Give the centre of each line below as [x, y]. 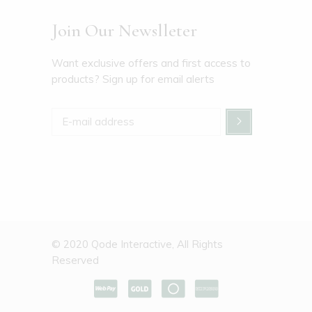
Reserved [75, 260]
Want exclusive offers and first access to [151, 63]
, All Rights [197, 244]
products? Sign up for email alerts [133, 79]
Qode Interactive [132, 244]
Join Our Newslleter [124, 30]
